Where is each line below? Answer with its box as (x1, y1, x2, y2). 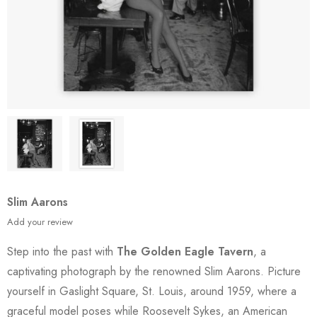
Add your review (7, 214, 73, 229)
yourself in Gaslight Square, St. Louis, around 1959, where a (7, 282, 296, 299)
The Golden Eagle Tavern (117, 243, 253, 260)
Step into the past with (7, 243, 117, 260)
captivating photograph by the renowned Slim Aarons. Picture (7, 263, 301, 279)
